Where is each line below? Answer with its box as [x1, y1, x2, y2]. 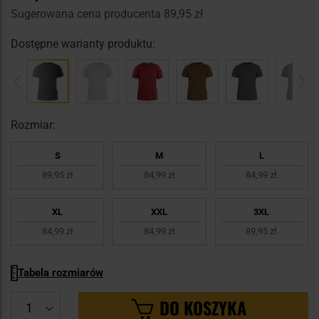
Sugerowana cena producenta [11, 7, 164, 21]
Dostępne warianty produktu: [11, 37, 155, 51]
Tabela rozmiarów [18, 266, 103, 280]
